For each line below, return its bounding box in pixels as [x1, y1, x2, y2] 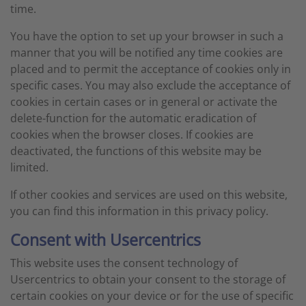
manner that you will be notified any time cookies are [10, 45, 283, 60]
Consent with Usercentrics [10, 229, 201, 251]
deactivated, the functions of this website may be [10, 143, 262, 158]
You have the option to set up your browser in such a [10, 29, 283, 44]
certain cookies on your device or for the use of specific [10, 288, 294, 303]
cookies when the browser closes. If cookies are [10, 127, 253, 142]
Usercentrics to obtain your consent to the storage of [10, 272, 286, 287]
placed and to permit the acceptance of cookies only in [10, 61, 291, 76]
